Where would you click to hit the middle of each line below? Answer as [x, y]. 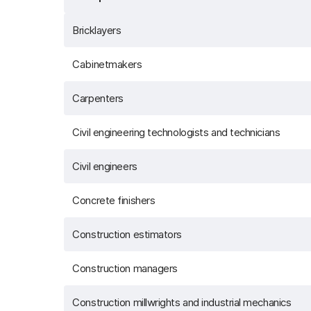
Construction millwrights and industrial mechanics [182, 302]
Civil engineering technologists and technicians [176, 132]
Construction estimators [127, 234]
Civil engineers [105, 166]
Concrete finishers [114, 200]
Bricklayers [97, 30]
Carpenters [98, 98]
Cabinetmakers [107, 64]
